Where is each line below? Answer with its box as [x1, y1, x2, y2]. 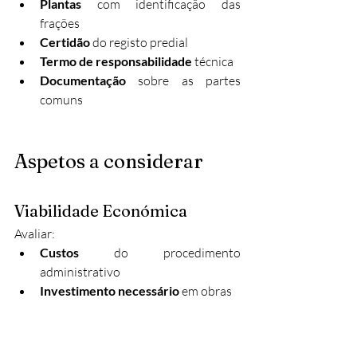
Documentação [40, 73, 126, 88]
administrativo [40, 264, 120, 280]
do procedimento [79, 245, 241, 261]
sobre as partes [126, 73, 241, 89]
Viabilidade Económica [14, 201, 187, 222]
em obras [179, 283, 232, 300]
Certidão [40, 34, 90, 50]
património [40, 321, 101, 338]
